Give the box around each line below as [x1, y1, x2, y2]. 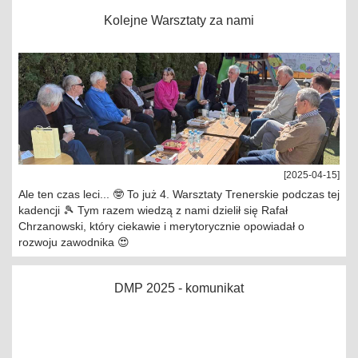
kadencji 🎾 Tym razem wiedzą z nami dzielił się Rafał [18, 204, 288, 217]
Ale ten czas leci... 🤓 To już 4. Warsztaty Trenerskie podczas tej [18, 188, 340, 201]
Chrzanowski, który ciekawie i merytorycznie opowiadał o [18, 220, 304, 233]
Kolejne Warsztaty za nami [104, 14, 254, 27]
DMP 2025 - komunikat [114, 281, 244, 295]
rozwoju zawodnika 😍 [18, 236, 129, 249]
